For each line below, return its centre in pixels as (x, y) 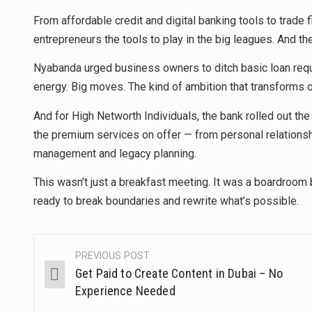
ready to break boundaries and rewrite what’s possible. (166, 201)
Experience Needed (125, 291)
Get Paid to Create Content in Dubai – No (179, 274)
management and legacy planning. (115, 153)
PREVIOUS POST (112, 256)
